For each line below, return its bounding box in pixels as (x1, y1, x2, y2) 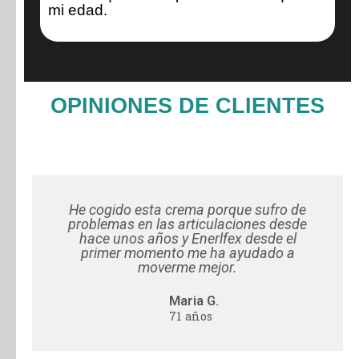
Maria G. (168, 292, 219, 309)
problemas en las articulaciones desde (68, 216, 307, 232)
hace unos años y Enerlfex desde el (79, 230, 296, 247)
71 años (168, 309, 212, 324)
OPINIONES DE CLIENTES (50, 94, 325, 118)
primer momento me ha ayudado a (80, 244, 295, 261)
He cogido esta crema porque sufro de (69, 201, 306, 218)
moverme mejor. (138, 259, 237, 276)
